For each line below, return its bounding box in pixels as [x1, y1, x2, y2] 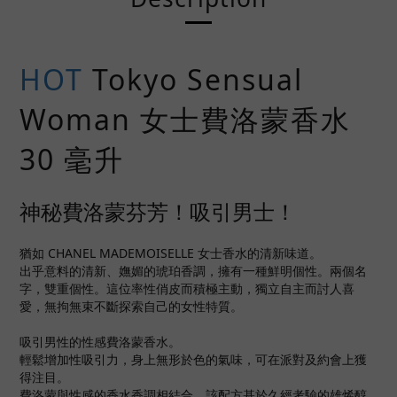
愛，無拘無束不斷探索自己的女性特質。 [19, 298, 243, 315]
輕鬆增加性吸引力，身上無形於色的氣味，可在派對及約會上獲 [19, 351, 367, 368]
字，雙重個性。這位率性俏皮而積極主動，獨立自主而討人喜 [19, 280, 354, 297]
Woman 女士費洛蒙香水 [19, 100, 351, 138]
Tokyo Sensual [83, 60, 303, 98]
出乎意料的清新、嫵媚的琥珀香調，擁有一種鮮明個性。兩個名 [19, 262, 367, 279]
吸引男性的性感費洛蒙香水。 [19, 333, 181, 350]
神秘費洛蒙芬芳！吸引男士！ [19, 197, 296, 226]
